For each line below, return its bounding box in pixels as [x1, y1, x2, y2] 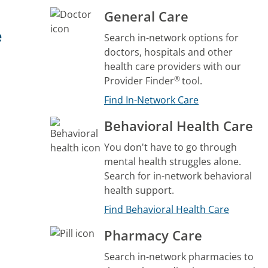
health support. [104, 183, 174, 197]
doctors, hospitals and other [104, 45, 233, 59]
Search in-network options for [104, 31, 239, 44]
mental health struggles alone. [104, 154, 241, 168]
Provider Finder [104, 74, 174, 87]
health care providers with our [104, 59, 241, 73]
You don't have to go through [104, 140, 237, 154]
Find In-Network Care [104, 93, 199, 106]
